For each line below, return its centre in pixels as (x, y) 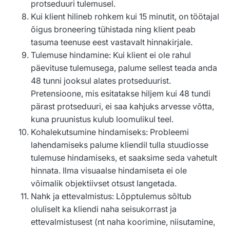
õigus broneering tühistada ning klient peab (113, 30)
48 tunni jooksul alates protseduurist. (101, 81)
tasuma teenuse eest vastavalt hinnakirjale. (112, 42)
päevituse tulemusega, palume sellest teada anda (124, 68)
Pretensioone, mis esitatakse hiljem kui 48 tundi (121, 94)
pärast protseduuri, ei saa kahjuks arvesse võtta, (122, 107)
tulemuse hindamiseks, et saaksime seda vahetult (124, 158)
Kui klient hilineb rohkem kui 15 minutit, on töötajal (125, 17)
